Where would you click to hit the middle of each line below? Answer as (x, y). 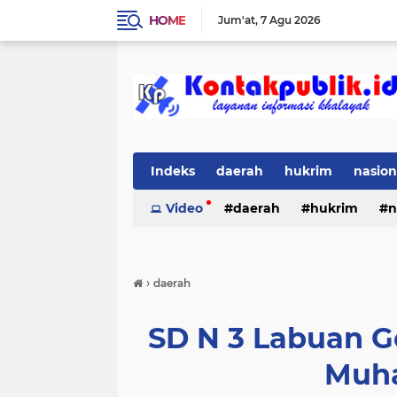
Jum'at (237, 20)
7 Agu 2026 (291, 20)
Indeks (173, 171)
